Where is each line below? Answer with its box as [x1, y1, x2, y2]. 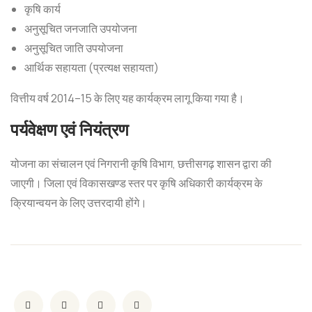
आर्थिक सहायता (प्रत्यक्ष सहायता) [24, 60, 159, 75]
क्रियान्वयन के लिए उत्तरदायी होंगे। [10, 195, 147, 210]
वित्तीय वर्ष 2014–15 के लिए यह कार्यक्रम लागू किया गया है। [10, 91, 244, 106]
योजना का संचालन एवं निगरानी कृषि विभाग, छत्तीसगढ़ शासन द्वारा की [10, 156, 272, 171]
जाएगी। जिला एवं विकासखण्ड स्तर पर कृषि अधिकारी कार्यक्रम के [10, 175, 263, 191]
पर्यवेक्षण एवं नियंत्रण [10, 118, 129, 141]
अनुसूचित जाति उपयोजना [24, 40, 123, 56]
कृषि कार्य [24, 1, 61, 17]
